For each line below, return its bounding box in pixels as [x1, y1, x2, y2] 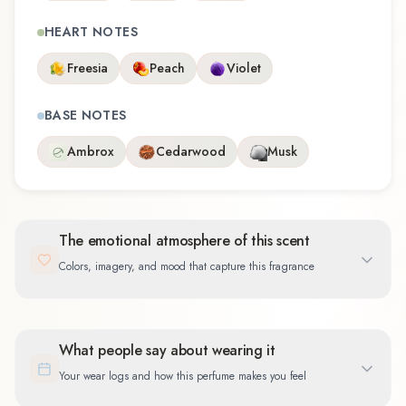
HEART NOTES [44, 23, 138, 42]
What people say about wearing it [59, 339, 275, 361]
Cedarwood [156, 142, 226, 161]
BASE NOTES [44, 106, 127, 125]
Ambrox [67, 142, 114, 161]
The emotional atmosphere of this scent [59, 230, 310, 252]
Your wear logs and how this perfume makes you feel [59, 367, 306, 384]
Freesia [67, 59, 108, 78]
